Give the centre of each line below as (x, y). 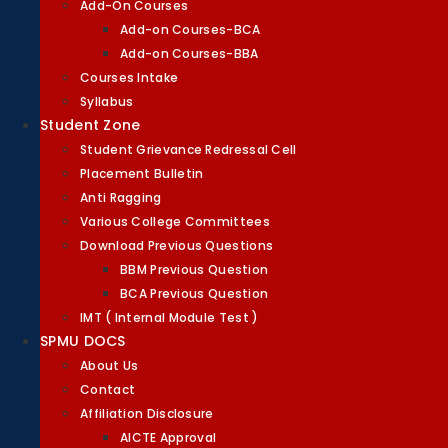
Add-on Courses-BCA (190, 29)
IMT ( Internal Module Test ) (169, 317)
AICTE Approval (168, 437)
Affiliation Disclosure (147, 413)
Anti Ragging (121, 197)
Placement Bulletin (142, 173)
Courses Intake (129, 77)
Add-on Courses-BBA (189, 53)
